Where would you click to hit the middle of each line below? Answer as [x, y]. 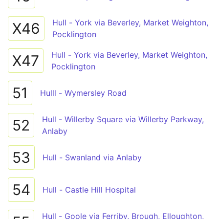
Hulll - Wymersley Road [83, 93]
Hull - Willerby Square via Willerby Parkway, [123, 119]
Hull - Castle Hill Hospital [89, 190]
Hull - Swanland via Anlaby [92, 157]
